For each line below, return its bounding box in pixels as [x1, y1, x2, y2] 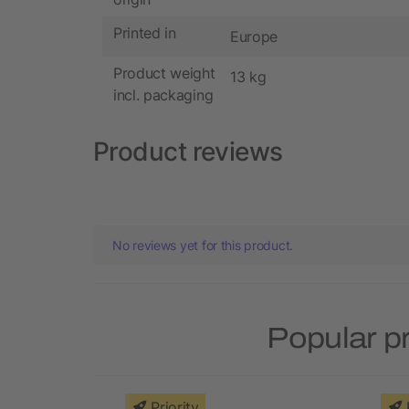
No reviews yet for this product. [112, 236, 294, 253]
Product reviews [93, 135, 283, 167]
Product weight [113, 64, 215, 83]
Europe [230, 26, 278, 46]
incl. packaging [113, 86, 214, 105]
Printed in [113, 24, 176, 43]
